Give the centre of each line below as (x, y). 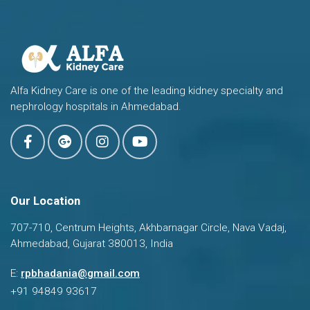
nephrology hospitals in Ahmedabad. (96, 107)
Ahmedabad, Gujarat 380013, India (92, 244)
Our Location (45, 201)
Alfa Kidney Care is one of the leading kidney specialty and (147, 91)
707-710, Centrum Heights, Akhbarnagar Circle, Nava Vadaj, (148, 228)
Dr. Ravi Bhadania (155, 273)
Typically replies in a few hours (171, 289)
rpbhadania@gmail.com (80, 273)
